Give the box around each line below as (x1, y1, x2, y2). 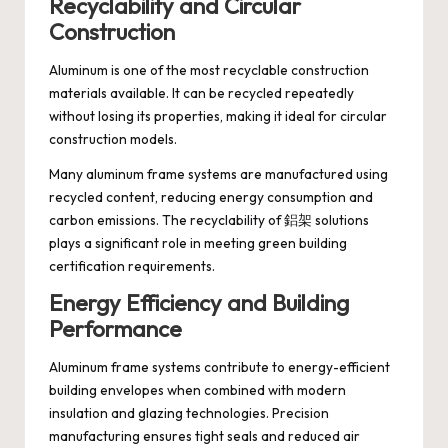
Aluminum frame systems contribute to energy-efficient (49, 358, 390, 377)
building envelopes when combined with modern (49, 381, 346, 400)
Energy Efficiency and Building (49, 288, 349, 317)
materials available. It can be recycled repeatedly (49, 83, 354, 102)
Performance (49, 314, 182, 343)
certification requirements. (49, 256, 215, 275)
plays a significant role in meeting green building (49, 233, 347, 252)
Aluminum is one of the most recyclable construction (49, 60, 369, 79)
